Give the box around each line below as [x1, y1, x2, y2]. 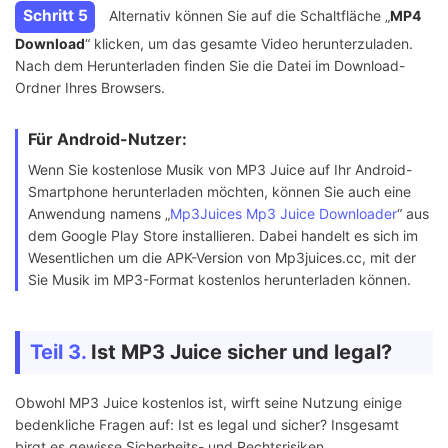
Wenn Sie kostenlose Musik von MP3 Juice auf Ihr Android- [28, 161, 412, 179]
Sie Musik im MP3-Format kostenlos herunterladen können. [28, 271, 411, 289]
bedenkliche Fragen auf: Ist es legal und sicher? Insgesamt [15, 416, 399, 434]
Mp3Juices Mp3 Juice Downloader [170, 205, 397, 223]
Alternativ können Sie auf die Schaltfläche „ [105, 7, 390, 24]
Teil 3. [30, 340, 86, 365]
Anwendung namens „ [28, 205, 170, 223]
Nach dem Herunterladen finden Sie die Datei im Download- [15, 57, 405, 75]
